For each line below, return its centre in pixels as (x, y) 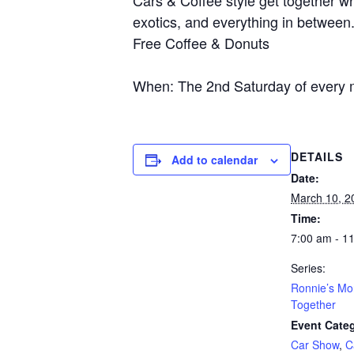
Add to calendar (215, 160)
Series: (308, 268)
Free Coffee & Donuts (201, 43)
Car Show (315, 345)
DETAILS (317, 156)
